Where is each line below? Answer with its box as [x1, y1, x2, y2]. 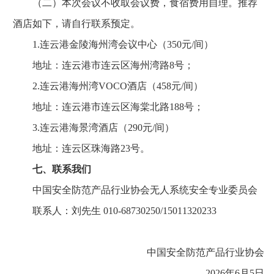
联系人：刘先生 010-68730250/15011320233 [13, 206, 217, 217]
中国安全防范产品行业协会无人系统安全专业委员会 [13, 185, 257, 196]
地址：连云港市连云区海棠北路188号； [13, 102, 204, 113]
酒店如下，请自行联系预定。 [13, 18, 140, 29]
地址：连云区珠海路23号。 [13, 143, 150, 154]
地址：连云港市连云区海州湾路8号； [13, 60, 194, 71]
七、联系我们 [32, 164, 91, 175]
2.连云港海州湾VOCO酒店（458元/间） [13, 81, 203, 92]
